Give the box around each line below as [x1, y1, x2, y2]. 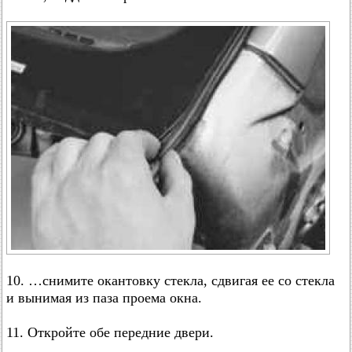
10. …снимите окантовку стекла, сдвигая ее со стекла [6, 273, 335, 288]
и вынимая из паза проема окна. [6, 290, 202, 306]
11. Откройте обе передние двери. [6, 324, 214, 340]
